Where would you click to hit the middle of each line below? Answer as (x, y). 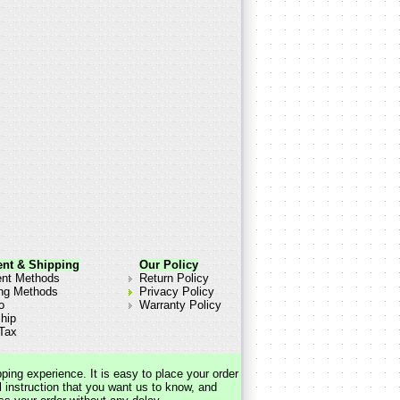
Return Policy (174, 279)
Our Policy (169, 265)
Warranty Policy (180, 305)
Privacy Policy (177, 292)
